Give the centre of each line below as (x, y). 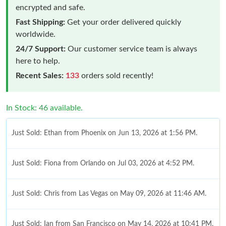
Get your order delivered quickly (123, 22)
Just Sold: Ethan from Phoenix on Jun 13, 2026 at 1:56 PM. (104, 133)
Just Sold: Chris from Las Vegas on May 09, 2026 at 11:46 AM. (109, 193)
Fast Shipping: (40, 22)
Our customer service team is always (131, 49)
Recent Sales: (40, 75)
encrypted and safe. (50, 7)
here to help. (38, 61)
